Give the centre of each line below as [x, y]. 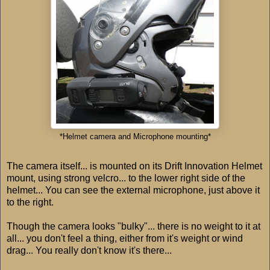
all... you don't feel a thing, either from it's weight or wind [125, 239]
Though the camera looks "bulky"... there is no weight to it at [133, 227]
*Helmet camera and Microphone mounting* [135, 137]
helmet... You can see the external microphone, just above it [133, 190]
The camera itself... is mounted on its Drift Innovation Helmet [134, 166]
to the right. [30, 202]
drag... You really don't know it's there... [89, 251]
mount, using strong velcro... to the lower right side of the [126, 178]
